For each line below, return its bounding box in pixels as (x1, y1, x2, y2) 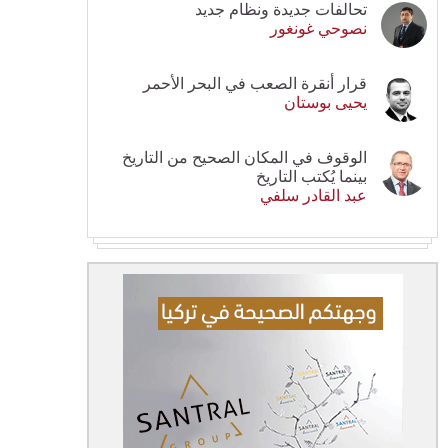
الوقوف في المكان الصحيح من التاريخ (122, 148, 367, 166)
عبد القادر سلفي (260, 186, 367, 204)
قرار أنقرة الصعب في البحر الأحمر (143, 74, 367, 92)
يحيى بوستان (284, 93, 367, 111)
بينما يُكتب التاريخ (256, 167, 367, 185)
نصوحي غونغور (270, 19, 367, 37)
